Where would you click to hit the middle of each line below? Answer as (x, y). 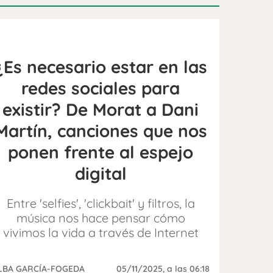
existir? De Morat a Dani (101, 109)
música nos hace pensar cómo (101, 218)
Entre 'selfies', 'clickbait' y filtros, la (101, 203)
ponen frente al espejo (101, 152)
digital (101, 173)
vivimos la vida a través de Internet (101, 232)
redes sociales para (101, 88)
